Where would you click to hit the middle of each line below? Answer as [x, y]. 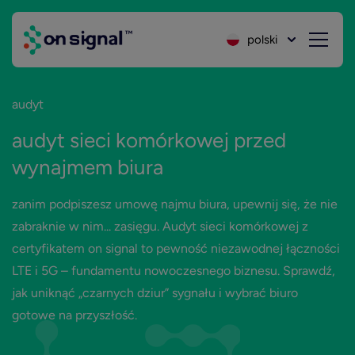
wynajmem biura [88, 167]
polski [262, 39]
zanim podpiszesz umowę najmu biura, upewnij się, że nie [175, 204]
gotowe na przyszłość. [74, 315]
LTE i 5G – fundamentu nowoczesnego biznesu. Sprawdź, [174, 271]
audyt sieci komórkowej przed [149, 140]
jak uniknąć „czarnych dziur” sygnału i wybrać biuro [155, 293]
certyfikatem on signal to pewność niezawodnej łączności [176, 248]
